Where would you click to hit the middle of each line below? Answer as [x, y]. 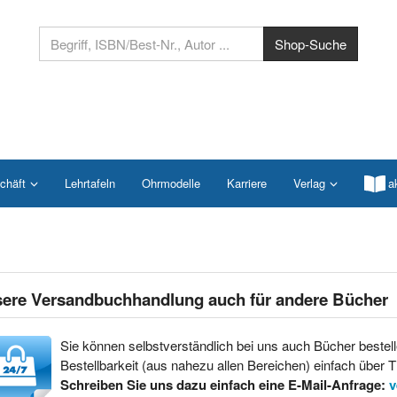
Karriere [247, 183]
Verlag [309, 183]
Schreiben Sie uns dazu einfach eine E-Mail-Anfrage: [224, 385]
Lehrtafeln [90, 183]
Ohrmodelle [171, 183]
